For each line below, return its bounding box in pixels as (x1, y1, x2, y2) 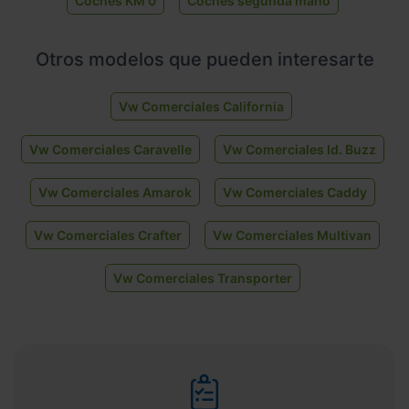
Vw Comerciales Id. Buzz (223, 141, 376, 157)
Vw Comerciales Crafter (34, 226, 182, 243)
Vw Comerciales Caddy (223, 184, 367, 200)
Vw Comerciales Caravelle (29, 141, 192, 157)
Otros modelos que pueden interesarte (35, 47, 374, 70)
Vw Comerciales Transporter (113, 269, 292, 286)
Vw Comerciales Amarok (38, 184, 192, 200)
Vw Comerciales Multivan (213, 226, 372, 243)
